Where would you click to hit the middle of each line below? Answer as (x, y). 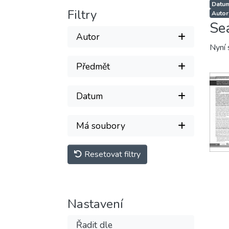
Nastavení (95, 204)
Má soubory (101, 125)
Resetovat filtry (111, 154)
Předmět (93, 66)
